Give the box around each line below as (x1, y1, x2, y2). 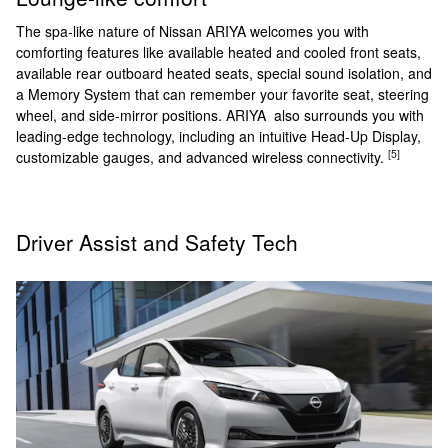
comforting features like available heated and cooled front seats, (16, 41, 421, 62)
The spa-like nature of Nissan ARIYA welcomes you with (16, 20, 369, 41)
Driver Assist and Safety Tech (16, 226, 298, 257)
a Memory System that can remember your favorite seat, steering (16, 83, 429, 104)
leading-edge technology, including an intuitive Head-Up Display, (16, 125, 421, 146)
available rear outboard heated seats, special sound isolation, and (16, 62, 432, 83)
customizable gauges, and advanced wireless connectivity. (16, 146, 388, 167)
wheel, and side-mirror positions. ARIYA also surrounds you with (16, 104, 424, 125)
